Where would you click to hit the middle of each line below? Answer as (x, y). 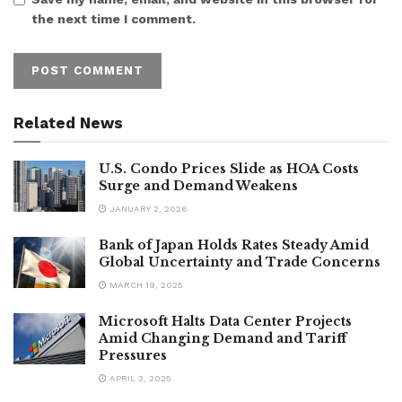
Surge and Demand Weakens (198, 185)
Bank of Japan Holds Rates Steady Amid (234, 245)
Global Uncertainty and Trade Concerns (240, 262)
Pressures (133, 355)
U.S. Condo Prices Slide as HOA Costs (229, 168)
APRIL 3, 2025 (139, 378)
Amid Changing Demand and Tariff (223, 338)
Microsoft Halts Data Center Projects (225, 321)
